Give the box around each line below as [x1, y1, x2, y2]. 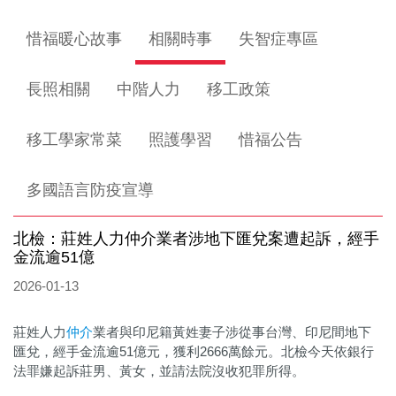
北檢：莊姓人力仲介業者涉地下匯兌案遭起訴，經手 [13, 230, 379, 247]
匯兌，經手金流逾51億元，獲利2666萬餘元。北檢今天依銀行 [13, 344, 374, 359]
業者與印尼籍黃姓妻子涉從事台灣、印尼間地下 [93, 324, 371, 339]
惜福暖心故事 [27, 30, 122, 48]
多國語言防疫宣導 [27, 181, 154, 199]
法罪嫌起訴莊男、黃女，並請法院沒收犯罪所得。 [13, 363, 305, 378]
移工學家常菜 [27, 131, 122, 148]
